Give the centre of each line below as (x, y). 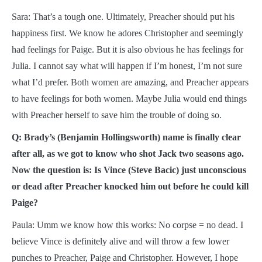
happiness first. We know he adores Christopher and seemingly (127, 33)
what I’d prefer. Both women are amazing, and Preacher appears (130, 82)
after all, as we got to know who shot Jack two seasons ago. (128, 153)
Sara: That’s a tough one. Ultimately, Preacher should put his (123, 16)
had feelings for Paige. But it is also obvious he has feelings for (127, 49)
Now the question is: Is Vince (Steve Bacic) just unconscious (129, 170)
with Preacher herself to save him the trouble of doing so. (117, 115)
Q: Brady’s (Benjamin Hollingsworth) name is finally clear (126, 137)
